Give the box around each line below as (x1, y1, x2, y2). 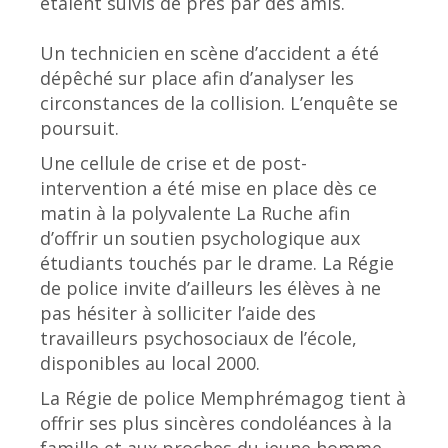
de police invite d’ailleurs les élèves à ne (40, 275, 381, 300)
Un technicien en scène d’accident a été (40, 40, 379, 65)
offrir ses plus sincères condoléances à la (40, 410, 392, 435)
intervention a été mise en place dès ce (40, 175, 377, 200)
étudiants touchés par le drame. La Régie (40, 250, 394, 275)
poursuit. (40, 115, 119, 140)
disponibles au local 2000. (40, 350, 260, 375)
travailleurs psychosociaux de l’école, (40, 325, 357, 350)
